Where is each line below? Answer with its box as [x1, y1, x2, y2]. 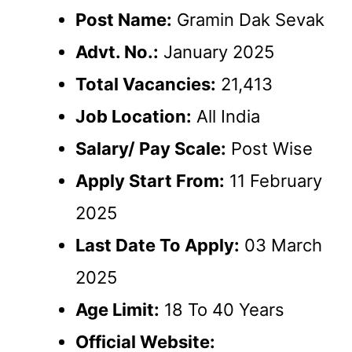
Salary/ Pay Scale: [75, 137, 226, 159]
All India [192, 105, 260, 126]
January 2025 [159, 41, 274, 62]
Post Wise [226, 137, 313, 159]
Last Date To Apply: [75, 234, 240, 255]
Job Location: [75, 105, 192, 126]
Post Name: [75, 9, 172, 30]
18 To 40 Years [159, 299, 284, 320]
